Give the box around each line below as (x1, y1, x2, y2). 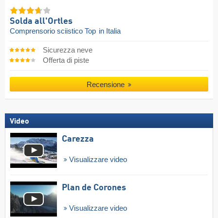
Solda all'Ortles (10, 17, 73, 26)
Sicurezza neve (42, 46, 92, 54)
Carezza (62, 135, 94, 144)
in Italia (99, 27, 121, 35)
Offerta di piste (42, 56, 89, 64)
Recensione (86, 80, 127, 89)
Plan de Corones (62, 183, 126, 193)
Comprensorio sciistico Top (10, 27, 98, 35)
